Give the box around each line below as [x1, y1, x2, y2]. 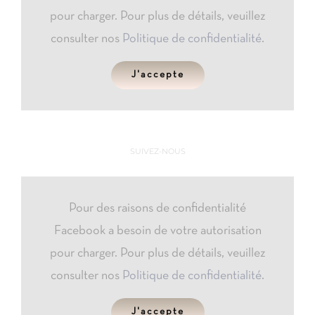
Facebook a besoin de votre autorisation [53, 224, 262, 237]
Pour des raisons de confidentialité [69, 202, 246, 214]
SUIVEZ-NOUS [129, 146, 186, 156]
